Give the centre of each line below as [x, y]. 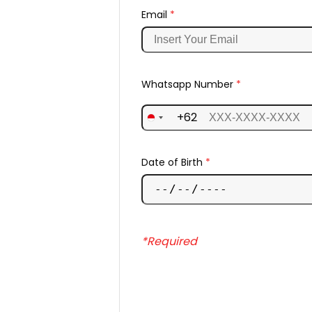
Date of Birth [173, 163]
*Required [169, 241]
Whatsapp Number [188, 85]
